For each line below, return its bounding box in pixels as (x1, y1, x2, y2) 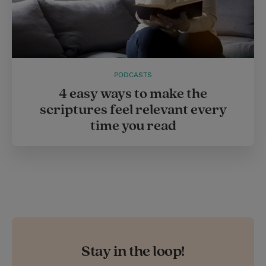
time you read (90, 117, 176, 135)
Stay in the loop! (81, 242, 185, 261)
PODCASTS (114, 71, 152, 79)
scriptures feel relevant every (39, 101, 227, 119)
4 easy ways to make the (59, 85, 207, 103)
